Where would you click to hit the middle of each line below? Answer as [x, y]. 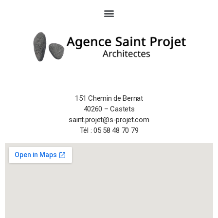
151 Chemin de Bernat [109, 99]
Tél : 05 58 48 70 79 [109, 131]
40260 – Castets [109, 109]
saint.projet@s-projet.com [109, 120]
